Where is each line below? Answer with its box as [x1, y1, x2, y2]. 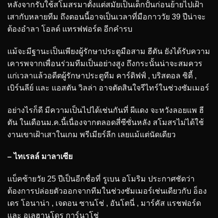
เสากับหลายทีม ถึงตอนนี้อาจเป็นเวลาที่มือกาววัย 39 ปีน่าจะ [7, 13, 206, 21]
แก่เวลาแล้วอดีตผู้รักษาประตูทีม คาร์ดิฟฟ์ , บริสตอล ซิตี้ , [7, 71, 197, 80]
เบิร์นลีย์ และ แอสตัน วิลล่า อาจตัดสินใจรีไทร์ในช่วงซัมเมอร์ [7, 83, 209, 92]
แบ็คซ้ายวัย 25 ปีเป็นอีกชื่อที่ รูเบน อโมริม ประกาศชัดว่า [7, 175, 195, 183]
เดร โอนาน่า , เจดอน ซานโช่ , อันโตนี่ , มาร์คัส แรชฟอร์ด [7, 199, 201, 208]
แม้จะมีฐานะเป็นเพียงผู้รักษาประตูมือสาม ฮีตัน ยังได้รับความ [7, 47, 210, 55]
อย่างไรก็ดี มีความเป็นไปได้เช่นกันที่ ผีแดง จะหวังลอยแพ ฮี [7, 106, 204, 114]
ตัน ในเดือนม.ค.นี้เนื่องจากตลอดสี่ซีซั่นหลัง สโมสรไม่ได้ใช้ [7, 118, 204, 127]
